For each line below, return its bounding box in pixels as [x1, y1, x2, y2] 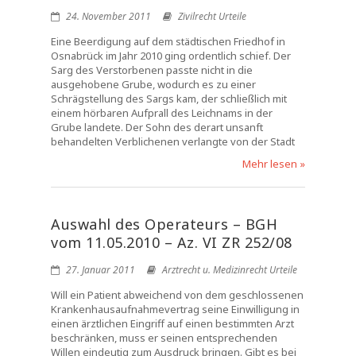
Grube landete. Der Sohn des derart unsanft [51, 120, 263, 134]
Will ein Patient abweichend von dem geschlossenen [51, 288, 304, 302]
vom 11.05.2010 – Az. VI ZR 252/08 [51, 233, 292, 252]
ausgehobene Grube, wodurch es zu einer [51, 77, 256, 91]
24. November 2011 [64, 10, 151, 23]
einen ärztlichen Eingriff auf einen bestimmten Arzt [51, 316, 294, 331]
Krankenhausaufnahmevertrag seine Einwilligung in [51, 302, 300, 316]
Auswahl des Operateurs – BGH [51, 215, 277, 234]
